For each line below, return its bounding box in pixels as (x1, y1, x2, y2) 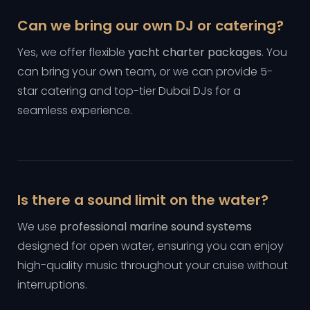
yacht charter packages (128, 44, 262, 60)
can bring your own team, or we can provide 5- (17, 64, 273, 80)
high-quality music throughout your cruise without (17, 257, 288, 273)
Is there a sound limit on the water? (17, 190, 268, 210)
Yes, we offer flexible (17, 44, 128, 60)
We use (17, 219, 60, 235)
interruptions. (17, 277, 87, 293)
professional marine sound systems (60, 219, 252, 235)
